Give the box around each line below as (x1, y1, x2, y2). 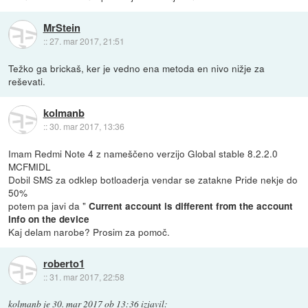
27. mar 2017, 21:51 (49, 34, 124, 47)
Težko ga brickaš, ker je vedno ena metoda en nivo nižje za (8, 61, 265, 76)
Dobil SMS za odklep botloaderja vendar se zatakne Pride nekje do (8, 173, 298, 187)
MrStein (43, 19, 80, 35)
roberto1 (43, 255, 85, 271)
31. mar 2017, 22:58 (49, 270, 124, 283)
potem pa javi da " (8, 199, 89, 213)
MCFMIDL (8, 159, 52, 174)
